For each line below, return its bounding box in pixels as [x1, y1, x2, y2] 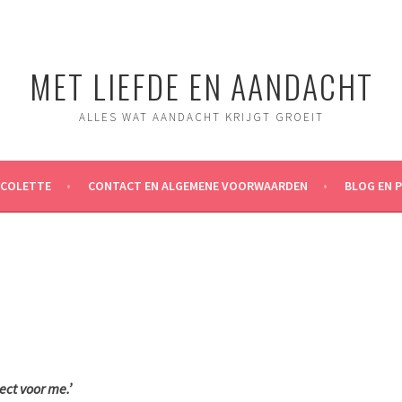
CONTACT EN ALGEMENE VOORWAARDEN [88, 178, 308, 194]
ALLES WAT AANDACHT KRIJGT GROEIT [78, 109, 324, 125]
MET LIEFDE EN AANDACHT [29, 62, 373, 109]
